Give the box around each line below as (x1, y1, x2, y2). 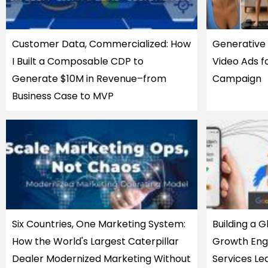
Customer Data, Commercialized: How (12, 37, 191, 51)
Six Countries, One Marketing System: (12, 217, 185, 231)
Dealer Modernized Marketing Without (12, 252, 191, 266)
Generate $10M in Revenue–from (12, 72, 166, 86)
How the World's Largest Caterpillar (12, 234, 179, 248)
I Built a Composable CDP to (12, 54, 144, 68)
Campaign (212, 72, 261, 86)
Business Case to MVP (12, 89, 114, 103)
